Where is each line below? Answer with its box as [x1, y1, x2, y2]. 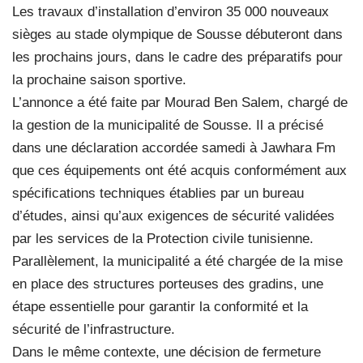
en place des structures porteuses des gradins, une [12, 275, 323, 292]
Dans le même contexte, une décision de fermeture [12, 344, 321, 360]
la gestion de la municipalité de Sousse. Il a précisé [12, 117, 323, 133]
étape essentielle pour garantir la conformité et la [12, 298, 308, 314]
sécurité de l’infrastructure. [12, 321, 175, 337]
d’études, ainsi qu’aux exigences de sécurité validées [12, 207, 335, 224]
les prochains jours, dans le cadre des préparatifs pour [12, 49, 343, 65]
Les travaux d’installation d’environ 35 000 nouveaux [12, 3, 329, 19]
